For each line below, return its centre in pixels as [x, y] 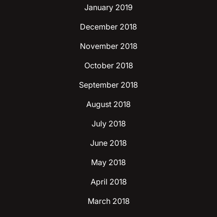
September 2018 [108, 85]
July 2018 [108, 123]
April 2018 [108, 181]
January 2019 [108, 7]
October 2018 [108, 65]
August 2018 [108, 104]
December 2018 [108, 26]
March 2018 [108, 201]
